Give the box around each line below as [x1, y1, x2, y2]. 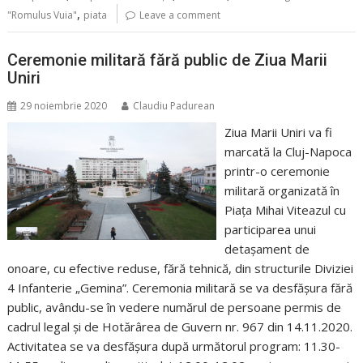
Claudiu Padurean [133, 98, 216, 113]
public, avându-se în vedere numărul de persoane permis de [7, 298, 342, 315]
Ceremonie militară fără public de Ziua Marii [7, 49, 328, 70]
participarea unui [224, 220, 316, 237]
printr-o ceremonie [224, 162, 330, 179]
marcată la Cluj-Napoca [224, 143, 352, 160]
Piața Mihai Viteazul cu [224, 201, 346, 218]
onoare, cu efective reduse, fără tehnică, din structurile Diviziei [7, 259, 354, 276]
